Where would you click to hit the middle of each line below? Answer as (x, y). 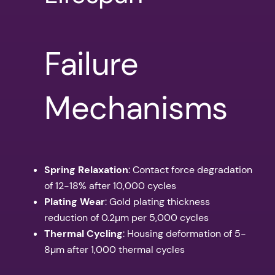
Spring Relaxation (86, 170)
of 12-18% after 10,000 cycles (110, 186)
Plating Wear (75, 202)
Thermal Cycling (83, 234)
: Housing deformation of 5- (184, 234)
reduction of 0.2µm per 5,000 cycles (126, 218)
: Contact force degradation (190, 170)
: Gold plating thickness (157, 202)
